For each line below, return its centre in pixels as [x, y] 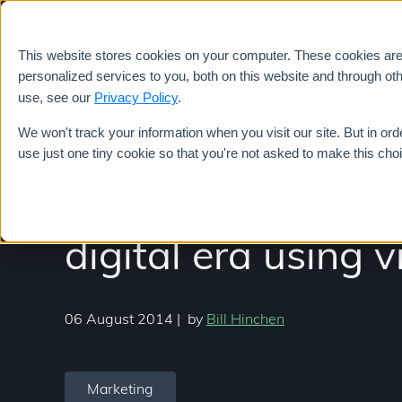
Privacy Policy [136, 97]
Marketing [120, 390]
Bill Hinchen [245, 320]
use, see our [56, 97]
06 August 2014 [119, 320]
